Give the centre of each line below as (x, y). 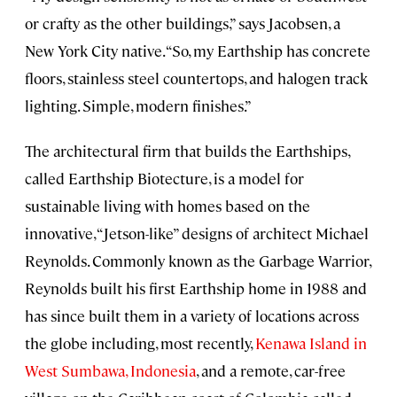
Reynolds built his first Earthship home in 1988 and (196, 288)
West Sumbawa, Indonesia (110, 371)
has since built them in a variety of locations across (192, 316)
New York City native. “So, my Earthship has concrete (198, 51)
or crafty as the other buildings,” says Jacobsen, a (183, 23)
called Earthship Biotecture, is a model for (164, 179)
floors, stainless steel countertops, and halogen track (196, 78)
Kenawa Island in (311, 343)
